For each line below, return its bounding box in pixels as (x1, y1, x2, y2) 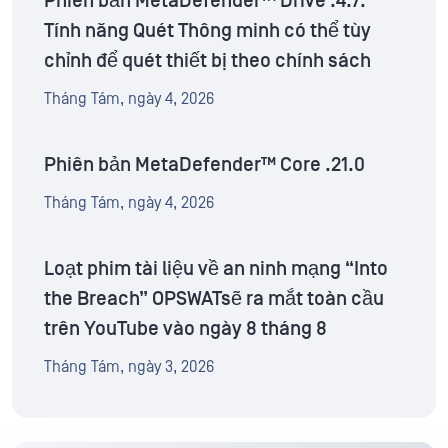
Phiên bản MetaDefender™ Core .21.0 (44, 154, 365, 177)
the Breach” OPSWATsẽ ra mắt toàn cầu (44, 288, 384, 311)
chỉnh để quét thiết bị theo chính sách (44, 50, 371, 73)
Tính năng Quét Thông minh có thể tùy (44, 20, 371, 43)
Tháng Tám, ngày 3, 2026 (44, 358, 214, 377)
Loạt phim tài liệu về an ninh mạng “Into (44, 258, 388, 281)
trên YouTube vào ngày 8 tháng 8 (44, 318, 327, 341)
